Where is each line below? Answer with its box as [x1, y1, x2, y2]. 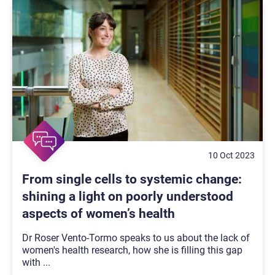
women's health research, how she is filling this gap [22, 244, 242, 257]
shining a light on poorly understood [22, 188, 233, 204]
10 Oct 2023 [208, 150, 255, 160]
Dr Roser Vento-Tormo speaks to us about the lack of [22, 232, 250, 244]
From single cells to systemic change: [22, 171, 242, 187]
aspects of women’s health [22, 206, 175, 221]
